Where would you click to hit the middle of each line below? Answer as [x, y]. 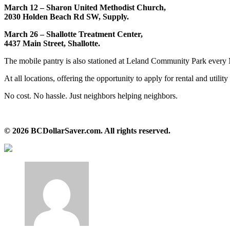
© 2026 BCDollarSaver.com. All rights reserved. [87, 130]
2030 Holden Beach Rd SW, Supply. [66, 16]
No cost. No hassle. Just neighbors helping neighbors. [91, 95]
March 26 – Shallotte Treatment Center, [73, 34]
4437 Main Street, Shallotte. [52, 43]
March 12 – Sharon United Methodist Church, [85, 7]
